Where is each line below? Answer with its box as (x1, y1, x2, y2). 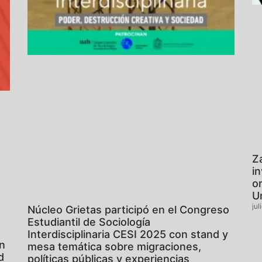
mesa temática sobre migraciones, (27, 240, 202, 253)
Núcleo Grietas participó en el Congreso (27, 203, 230, 216)
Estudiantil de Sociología (27, 215, 151, 228)
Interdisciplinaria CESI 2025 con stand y (27, 227, 229, 240)
